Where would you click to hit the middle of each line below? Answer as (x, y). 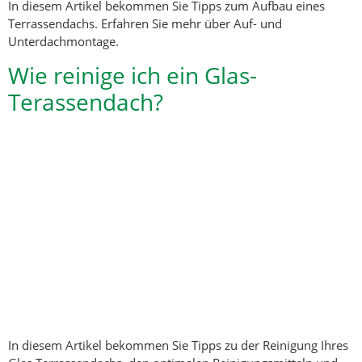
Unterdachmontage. (63, 42)
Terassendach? (86, 101)
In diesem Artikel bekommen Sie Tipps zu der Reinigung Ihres (178, 345)
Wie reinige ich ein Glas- (133, 75)
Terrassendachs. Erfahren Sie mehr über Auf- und (145, 24)
